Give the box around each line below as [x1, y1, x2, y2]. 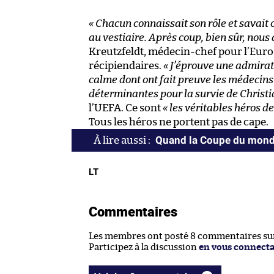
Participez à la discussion [89, 242, 199, 252]
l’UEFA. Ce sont [89, 102, 163, 113]
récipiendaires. [89, 60, 163, 71]
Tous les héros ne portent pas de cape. [89, 116, 268, 127]
